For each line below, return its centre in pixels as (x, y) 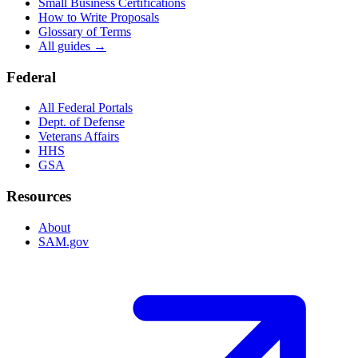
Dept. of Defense (82, 122)
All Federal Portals (86, 108)
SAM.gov (64, 241)
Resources (39, 197)
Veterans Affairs (79, 137)
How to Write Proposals (99, 17)
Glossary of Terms (85, 32)
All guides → (72, 46)
